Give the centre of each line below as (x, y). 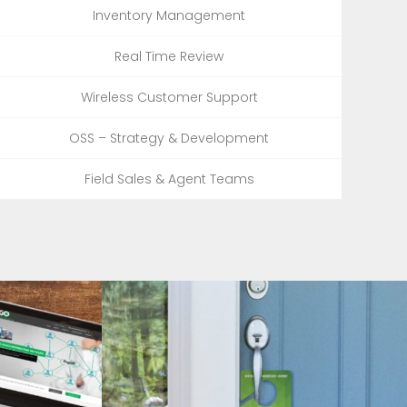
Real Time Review (169, 56)
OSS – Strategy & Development (169, 138)
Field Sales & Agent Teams (169, 179)
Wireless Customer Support (169, 97)
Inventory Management (169, 15)
